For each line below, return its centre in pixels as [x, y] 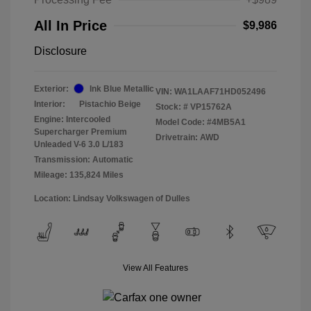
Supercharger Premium [81, 132]
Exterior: [51, 89]
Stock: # [172, 107]
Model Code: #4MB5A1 [201, 122]
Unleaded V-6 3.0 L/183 [79, 144]
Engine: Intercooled [72, 119]
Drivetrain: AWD [187, 137]
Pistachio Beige [110, 104]
